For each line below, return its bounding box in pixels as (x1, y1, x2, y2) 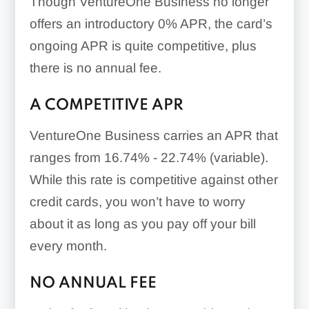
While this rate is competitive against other (29, 172, 278, 187)
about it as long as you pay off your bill (29, 216, 256, 231)
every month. (29, 238, 107, 253)
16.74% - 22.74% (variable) (103, 150, 265, 165)
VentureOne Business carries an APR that (29, 128, 278, 143)
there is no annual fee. (29, 60, 161, 75)
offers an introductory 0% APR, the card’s (29, 16, 272, 31)
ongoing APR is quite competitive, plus (29, 38, 257, 53)
